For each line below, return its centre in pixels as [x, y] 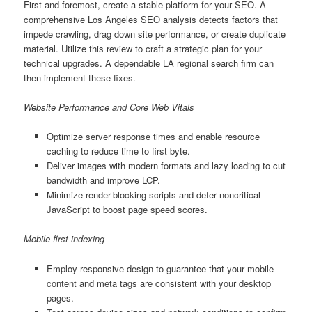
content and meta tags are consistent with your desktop [158, 283]
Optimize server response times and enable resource [153, 136]
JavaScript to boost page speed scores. [127, 210]
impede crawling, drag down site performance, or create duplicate [155, 34]
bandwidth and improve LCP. [103, 180]
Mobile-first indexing [64, 239]
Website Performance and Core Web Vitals [109, 107]
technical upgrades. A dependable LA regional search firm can [149, 63]
